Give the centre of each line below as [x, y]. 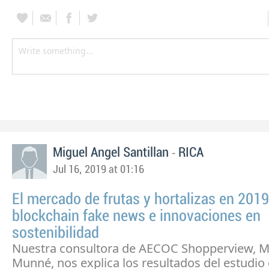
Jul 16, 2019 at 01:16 [98, 170]
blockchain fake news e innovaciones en [136, 216]
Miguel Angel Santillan [111, 153]
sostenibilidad [56, 233]
